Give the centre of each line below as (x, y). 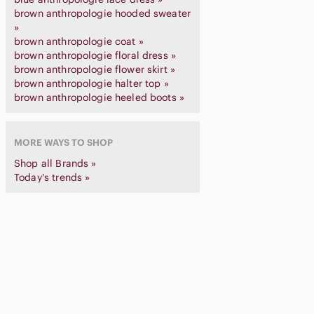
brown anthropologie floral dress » (95, 55)
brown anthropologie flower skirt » (95, 69)
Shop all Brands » (55, 163)
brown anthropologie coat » (79, 41)
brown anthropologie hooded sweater (103, 13)
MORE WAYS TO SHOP (63, 143)
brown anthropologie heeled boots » (100, 97)
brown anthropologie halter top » (91, 83)
